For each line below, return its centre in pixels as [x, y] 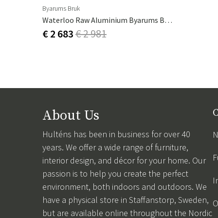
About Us [71, 116]
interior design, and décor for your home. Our [124, 161]
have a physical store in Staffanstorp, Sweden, [126, 200]
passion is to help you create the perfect [115, 174]
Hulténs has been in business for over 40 [116, 134]
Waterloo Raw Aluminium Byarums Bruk [168, 20]
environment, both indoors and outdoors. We [125, 187]
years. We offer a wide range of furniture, [115, 147]
